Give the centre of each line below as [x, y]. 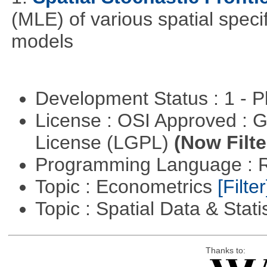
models [42, 41]
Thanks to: [225, 250]
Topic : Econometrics [126, 187]
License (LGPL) [104, 143]
